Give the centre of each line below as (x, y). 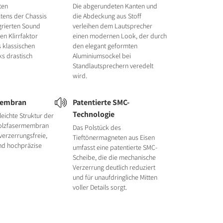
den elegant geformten (105, 46)
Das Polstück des (97, 127)
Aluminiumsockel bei (102, 56)
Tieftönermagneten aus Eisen (113, 137)
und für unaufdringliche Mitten (115, 177)
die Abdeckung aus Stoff (107, 16)
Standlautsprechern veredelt (113, 66)
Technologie (93, 114)
